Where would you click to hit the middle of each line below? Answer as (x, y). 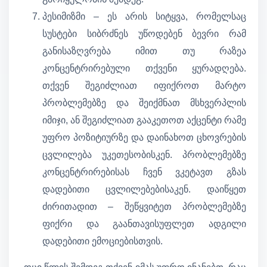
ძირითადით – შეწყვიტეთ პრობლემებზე (144, 207)
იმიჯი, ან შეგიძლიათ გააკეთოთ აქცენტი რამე (144, 120)
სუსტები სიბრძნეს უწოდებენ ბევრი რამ (144, 34)
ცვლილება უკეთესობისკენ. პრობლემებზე (144, 155)
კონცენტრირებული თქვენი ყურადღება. (144, 69)
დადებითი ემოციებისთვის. (103, 241)
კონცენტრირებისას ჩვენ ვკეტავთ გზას (144, 172)
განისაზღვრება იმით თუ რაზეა (144, 51)
